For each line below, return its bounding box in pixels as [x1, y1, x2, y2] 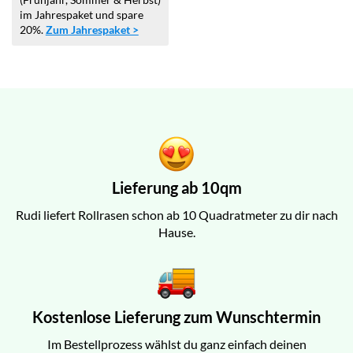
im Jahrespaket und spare [19, 7, 143, 21]
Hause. [158, 225, 195, 240]
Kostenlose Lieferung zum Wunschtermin [32, 307, 321, 327]
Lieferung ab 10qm [111, 178, 242, 198]
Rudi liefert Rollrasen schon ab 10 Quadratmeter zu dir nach [15, 207, 338, 223]
